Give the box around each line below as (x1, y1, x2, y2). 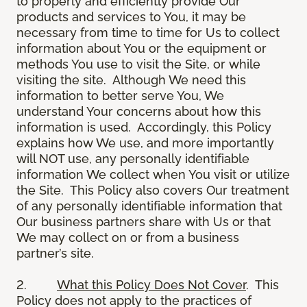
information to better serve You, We (16, 88, 224, 103)
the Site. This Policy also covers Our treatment (16, 183, 289, 198)
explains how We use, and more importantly (16, 136, 274, 151)
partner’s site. (16, 246, 97, 261)
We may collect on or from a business (16, 230, 239, 245)
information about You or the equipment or (16, 41, 267, 56)
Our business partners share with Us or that (16, 214, 271, 230)
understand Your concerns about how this (16, 104, 261, 119)
